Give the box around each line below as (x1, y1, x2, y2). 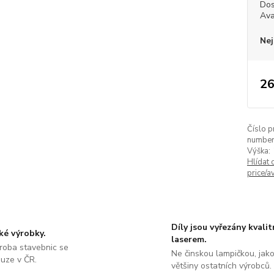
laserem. (171, 234, 207, 245)
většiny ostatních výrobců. (171, 260, 272, 272)
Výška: (246, 146, 270, 157)
